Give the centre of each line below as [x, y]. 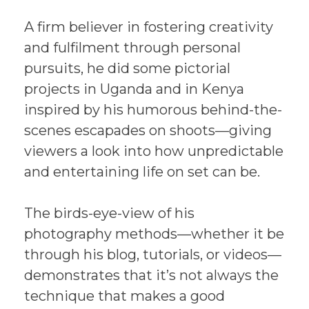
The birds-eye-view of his [109, 213]
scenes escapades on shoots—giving [148, 130]
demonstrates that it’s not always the [151, 275]
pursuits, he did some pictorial [127, 68]
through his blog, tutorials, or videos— [153, 255]
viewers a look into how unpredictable [154, 151]
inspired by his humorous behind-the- [153, 110]
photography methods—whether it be [154, 234]
